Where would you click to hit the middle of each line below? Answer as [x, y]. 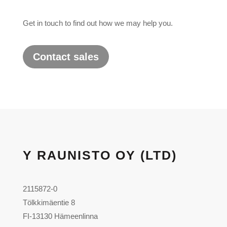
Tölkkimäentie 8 [49, 202]
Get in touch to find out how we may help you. [98, 23]
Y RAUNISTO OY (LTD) [100, 155]
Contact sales [66, 56]
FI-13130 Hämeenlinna [60, 216]
